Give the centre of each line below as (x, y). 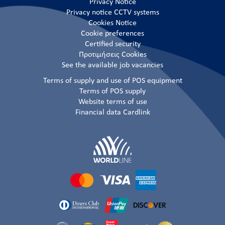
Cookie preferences (113, 34)
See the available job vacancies (113, 66)
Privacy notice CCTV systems (113, 13)
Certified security (113, 44)
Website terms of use (113, 102)
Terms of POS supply (113, 92)
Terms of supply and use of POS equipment (113, 81)
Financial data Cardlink (113, 113)
